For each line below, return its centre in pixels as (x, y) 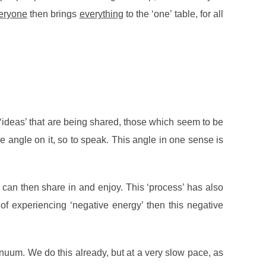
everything (101, 14)
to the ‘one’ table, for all (173, 14)
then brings (53, 14)
